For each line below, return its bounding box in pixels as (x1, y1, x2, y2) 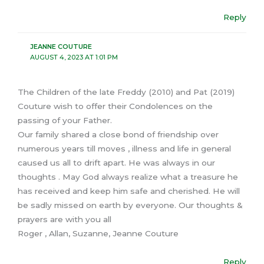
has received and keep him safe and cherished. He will (18, 186, 240, 196)
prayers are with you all (18, 214, 111, 224)
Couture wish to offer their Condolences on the (18, 101, 213, 111)
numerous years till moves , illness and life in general (18, 143, 231, 153)
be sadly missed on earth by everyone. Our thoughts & (18, 200, 243, 210)
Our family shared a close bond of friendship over (18, 129, 219, 139)
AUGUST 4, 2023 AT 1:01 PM (29, 52, 118, 61)
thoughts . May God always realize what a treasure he (18, 171, 238, 181)
